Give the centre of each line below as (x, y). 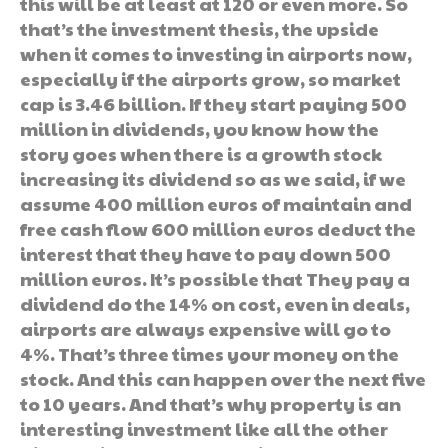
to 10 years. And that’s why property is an (210, 403)
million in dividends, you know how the (199, 128)
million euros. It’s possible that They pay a (215, 278)
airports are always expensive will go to (205, 328)
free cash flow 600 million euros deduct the (218, 228)
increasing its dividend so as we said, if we (213, 178)
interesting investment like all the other (204, 428)
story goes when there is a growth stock (201, 153)
